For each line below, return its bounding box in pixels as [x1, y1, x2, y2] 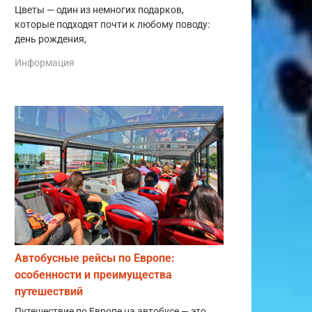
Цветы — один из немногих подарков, [15, 3, 184, 16]
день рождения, [15, 33, 86, 45]
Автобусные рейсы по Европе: [15, 251, 175, 265]
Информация [15, 56, 75, 68]
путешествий [15, 284, 83, 298]
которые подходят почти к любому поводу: [15, 18, 210, 31]
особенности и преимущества [15, 267, 172, 281]
